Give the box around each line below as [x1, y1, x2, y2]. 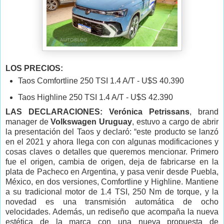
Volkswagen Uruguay [50, 117, 132, 126]
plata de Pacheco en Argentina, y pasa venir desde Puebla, [5, 167, 218, 176]
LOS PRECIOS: [5, 63, 63, 72]
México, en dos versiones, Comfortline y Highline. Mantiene [5, 177, 218, 186]
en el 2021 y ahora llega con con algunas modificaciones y [5, 137, 218, 146]
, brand [189, 107, 218, 116]
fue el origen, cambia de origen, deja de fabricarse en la [5, 157, 218, 166]
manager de [5, 117, 51, 126]
